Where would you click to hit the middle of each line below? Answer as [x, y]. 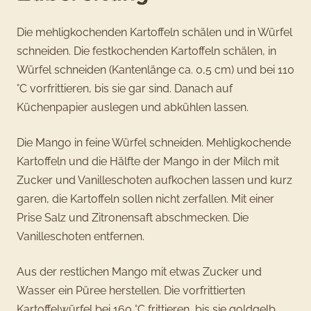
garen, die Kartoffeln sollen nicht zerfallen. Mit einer [145, 199]
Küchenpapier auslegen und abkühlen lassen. [133, 107]
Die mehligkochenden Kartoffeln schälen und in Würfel [154, 32]
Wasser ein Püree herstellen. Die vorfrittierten [131, 290]
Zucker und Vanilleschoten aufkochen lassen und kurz [154, 180]
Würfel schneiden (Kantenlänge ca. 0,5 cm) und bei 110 [155, 69]
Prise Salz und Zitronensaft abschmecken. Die [133, 217]
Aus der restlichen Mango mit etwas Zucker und [139, 271]
